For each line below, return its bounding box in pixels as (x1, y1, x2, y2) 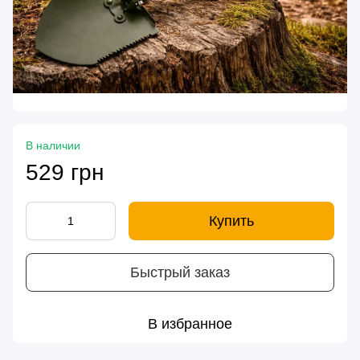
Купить (209, 213, 254, 230)
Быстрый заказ (130, 264, 230, 280)
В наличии (26, 139, 80, 153)
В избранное (147, 316, 232, 333)
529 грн (26, 160, 104, 186)
